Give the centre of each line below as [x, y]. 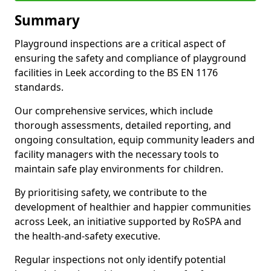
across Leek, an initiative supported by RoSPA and [128, 221]
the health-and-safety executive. [87, 236]
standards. [39, 87]
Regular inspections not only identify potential [120, 260]
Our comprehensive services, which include [114, 111]
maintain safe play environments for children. [119, 169]
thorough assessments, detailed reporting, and [123, 125]
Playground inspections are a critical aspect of [120, 44]
